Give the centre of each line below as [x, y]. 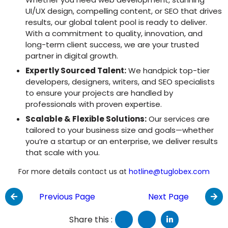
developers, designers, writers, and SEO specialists [120, 82]
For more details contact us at [74, 172]
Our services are [178, 119]
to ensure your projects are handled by [99, 93]
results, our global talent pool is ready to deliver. [116, 22]
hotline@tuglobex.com [169, 172]
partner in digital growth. [72, 56]
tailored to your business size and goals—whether [120, 130]
